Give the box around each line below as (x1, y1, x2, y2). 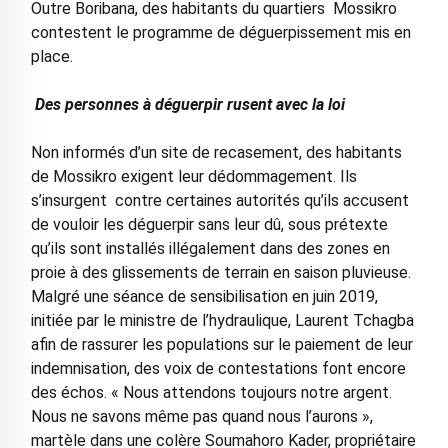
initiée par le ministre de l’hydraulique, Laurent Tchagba (30, 311, 414, 331)
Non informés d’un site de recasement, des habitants (30, 143, 402, 163)
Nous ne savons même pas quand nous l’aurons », (30, 407, 373, 427)
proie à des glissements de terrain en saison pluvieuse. (30, 263, 415, 283)
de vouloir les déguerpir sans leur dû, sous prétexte (30, 215, 388, 235)
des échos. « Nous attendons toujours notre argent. (30, 383, 392, 403)
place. (30, 47, 73, 67)
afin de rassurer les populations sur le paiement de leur (30, 335, 413, 355)
